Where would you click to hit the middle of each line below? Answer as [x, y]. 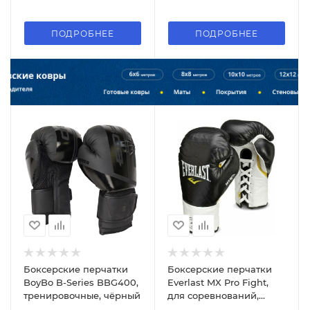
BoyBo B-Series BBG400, [81, 282]
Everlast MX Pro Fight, [218, 282]
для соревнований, [213, 295]
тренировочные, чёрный [82, 295]
